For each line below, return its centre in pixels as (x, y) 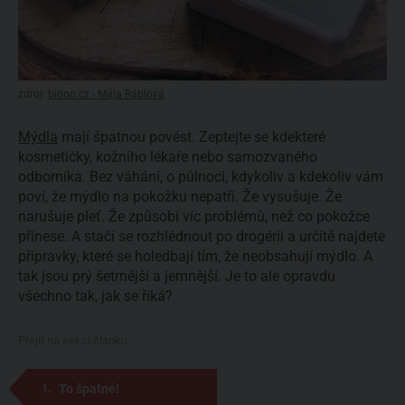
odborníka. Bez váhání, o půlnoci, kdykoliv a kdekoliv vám (201, 176)
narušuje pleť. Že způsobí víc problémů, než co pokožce (194, 216)
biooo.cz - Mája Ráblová (106, 94)
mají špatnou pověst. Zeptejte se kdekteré (192, 137)
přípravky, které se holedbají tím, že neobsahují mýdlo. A (195, 256)
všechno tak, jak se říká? (95, 296)
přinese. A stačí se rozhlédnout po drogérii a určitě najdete (202, 236)
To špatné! (89, 388)
